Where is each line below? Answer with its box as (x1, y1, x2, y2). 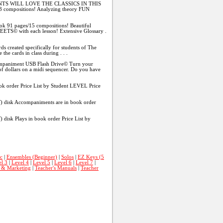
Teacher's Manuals (35, 165, 77, 171)
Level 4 (11, 159, 29, 165)
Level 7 (76, 159, 93, 165)
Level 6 (54, 159, 72, 165)
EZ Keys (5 (78, 154, 104, 160)
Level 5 (33, 159, 50, 165)
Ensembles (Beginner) (6, 154, 57, 160)
